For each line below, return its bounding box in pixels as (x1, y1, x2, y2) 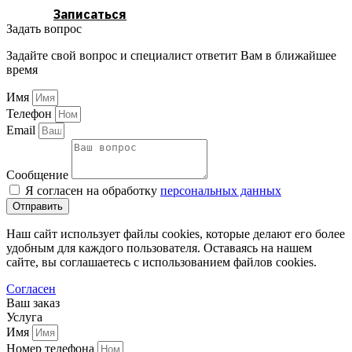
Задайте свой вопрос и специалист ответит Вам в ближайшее (6, 49, 336, 63)
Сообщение (6, 168, 71, 182)
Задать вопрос (6, 22, 82, 36)
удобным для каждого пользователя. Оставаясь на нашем (6, 241, 312, 255)
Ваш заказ (6, 296, 60, 310)
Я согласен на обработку (25, 184, 160, 198)
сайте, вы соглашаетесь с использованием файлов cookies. (6, 255, 317, 269)
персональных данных (160, 184, 281, 198)
